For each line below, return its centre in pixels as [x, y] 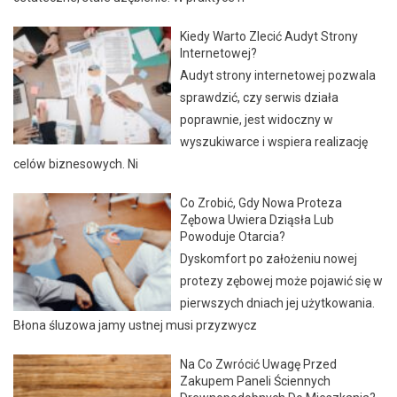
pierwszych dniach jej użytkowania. [278, 303]
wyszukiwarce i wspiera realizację [274, 141]
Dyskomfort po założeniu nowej [269, 258]
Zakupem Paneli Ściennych [256, 381]
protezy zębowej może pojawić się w [282, 280]
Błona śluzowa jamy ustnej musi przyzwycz [135, 325]
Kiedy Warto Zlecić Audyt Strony [269, 36]
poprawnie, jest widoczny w [257, 119]
